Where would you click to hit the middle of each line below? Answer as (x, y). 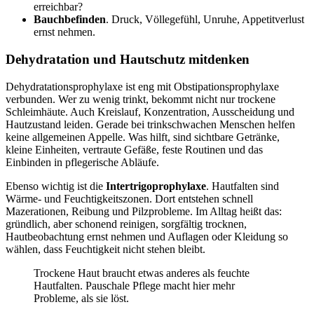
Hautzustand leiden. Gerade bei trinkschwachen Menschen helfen (150, 124)
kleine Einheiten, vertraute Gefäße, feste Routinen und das (134, 149)
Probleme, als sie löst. (81, 298)
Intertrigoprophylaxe (156, 186)
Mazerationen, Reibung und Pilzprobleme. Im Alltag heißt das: (144, 211)
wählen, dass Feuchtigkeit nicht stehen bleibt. (105, 249)
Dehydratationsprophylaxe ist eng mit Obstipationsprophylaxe (142, 86)
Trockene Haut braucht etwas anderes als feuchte (142, 273)
